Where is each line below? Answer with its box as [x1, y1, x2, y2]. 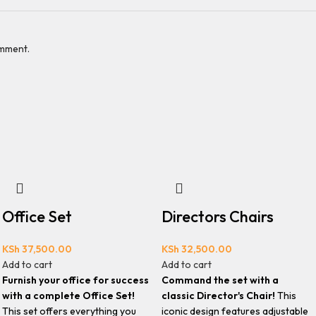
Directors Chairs [161, 207, 274, 226]
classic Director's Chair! [161, 289, 275, 302]
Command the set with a [161, 274, 279, 286]
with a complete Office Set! [2, 289, 135, 302]
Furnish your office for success [2, 274, 150, 286]
